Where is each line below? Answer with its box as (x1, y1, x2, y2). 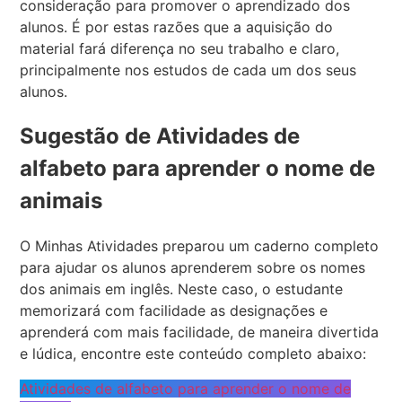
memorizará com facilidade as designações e (20, 301, 328, 320)
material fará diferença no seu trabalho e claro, (20, 39, 340, 58)
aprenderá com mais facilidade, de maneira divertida (20, 323, 380, 342)
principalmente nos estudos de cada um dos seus (20, 61, 357, 80)
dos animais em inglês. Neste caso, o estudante (20, 280, 344, 299)
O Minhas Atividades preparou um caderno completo (20, 237, 380, 256)
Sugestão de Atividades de (20, 123, 301, 150)
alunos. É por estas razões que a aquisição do (20, 18, 334, 37)
